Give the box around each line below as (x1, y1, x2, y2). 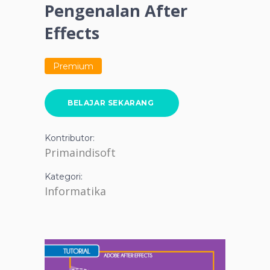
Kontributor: (45, 133, 95, 143)
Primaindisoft (45, 145, 116, 160)
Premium (53, 60, 93, 72)
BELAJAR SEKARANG (67, 98, 154, 107)
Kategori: (45, 171, 83, 182)
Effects (45, 22, 99, 44)
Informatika (45, 184, 106, 198)
